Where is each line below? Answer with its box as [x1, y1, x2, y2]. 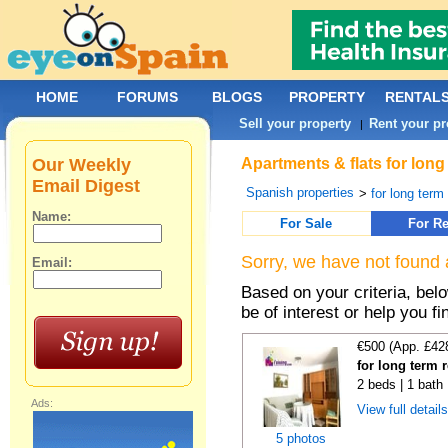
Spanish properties [246, 185, 355, 200]
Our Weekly [32, 155, 132, 175]
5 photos [276, 431, 327, 446]
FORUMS [117, 89, 178, 105]
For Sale [280, 216, 333, 231]
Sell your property [239, 116, 352, 131]
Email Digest [32, 176, 141, 196]
